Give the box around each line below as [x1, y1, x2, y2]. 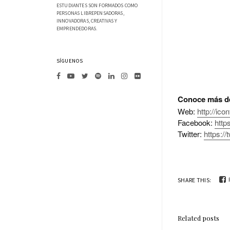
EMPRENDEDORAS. [56, 25, 98, 32]
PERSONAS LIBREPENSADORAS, [56, 10, 124, 17]
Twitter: [178, 128, 204, 139]
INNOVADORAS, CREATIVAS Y [56, 17, 118, 25]
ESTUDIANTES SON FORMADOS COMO [56, 2, 138, 9]
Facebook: [178, 117, 215, 128]
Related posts [178, 214, 220, 223]
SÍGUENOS [56, 57, 83, 65]
